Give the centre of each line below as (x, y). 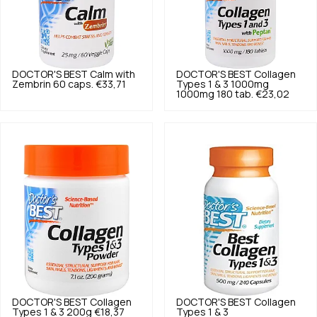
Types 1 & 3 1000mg (223, 84)
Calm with (113, 74)
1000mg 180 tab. (215, 94)
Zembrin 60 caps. (53, 84)
